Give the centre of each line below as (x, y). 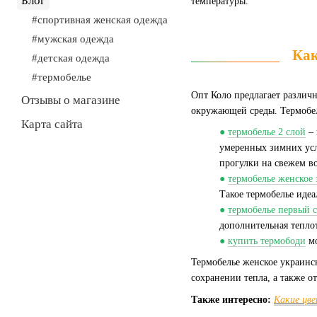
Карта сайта (52, 124)
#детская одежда (71, 58)
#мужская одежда (73, 39)
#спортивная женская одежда (100, 20)
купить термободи (267, 241)
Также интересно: (232, 299)
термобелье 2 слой (267, 132)
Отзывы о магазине (71, 100)
